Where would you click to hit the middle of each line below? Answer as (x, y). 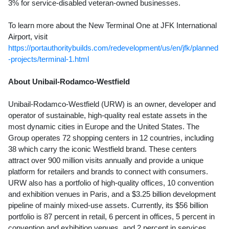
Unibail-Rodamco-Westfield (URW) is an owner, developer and (112, 104)
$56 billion (192, 205)
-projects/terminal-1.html (49, 59)
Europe (97, 127)
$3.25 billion (151, 194)
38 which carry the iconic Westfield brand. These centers (102, 149)
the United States (154, 127)
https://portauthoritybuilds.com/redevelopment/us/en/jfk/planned (113, 48)
